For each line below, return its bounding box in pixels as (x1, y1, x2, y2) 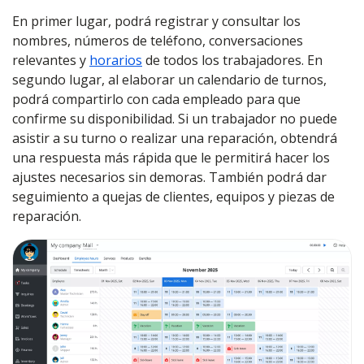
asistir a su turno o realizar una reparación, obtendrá (12, 129, 337, 147)
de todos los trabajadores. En (142, 51, 323, 69)
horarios (89, 51, 142, 69)
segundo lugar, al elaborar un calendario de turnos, (12, 71, 327, 89)
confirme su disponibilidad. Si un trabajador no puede (12, 110, 337, 128)
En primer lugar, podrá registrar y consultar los (12, 12, 301, 30)
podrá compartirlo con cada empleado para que (12, 90, 301, 108)
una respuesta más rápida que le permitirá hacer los (12, 149, 330, 167)
